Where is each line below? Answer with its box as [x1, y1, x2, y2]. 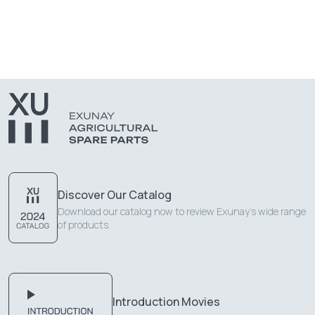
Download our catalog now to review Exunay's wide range [58, 205, 306, 218]
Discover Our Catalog [58, 187, 172, 202]
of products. [58, 218, 110, 231]
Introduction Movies [112, 293, 220, 309]
